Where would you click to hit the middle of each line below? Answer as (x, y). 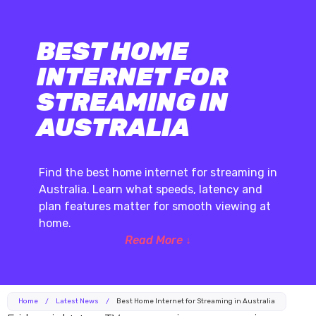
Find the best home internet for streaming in (158, 173)
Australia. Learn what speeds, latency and (151, 190)
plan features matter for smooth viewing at (155, 207)
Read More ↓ (158, 241)
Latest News (77, 302)
